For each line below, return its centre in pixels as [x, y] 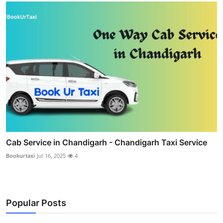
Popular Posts [36, 203]
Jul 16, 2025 [51, 156]
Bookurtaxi [20, 156]
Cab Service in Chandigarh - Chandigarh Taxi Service [107, 143]
